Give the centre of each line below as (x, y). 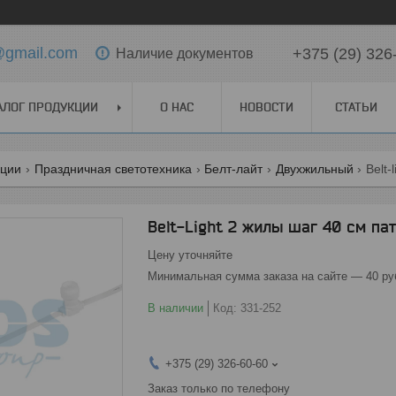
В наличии (175, 308)
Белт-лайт (234, 169)
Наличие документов (185, 53)
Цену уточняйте (190, 255)
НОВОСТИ (267, 107)
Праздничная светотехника (113, 169)
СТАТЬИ (356, 107)
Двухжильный (314, 169)
